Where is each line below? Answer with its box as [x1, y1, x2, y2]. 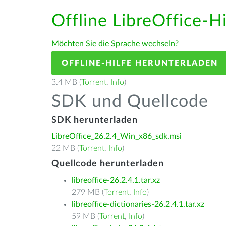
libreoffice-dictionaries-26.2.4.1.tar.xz [72, 200, 204, 208]
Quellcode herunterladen [51, 159, 164, 168]
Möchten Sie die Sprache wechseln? [51, 40, 179, 48]
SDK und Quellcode [51, 93, 208, 110]
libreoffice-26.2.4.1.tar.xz [72, 176, 160, 184]
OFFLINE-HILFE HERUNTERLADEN [62, 59, 218, 67]
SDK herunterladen [51, 116, 138, 125]
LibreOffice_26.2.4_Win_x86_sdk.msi [51, 132, 182, 140]
